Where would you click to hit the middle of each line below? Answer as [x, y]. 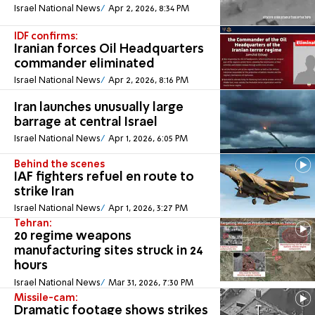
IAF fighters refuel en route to [104, 177]
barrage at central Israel [86, 122]
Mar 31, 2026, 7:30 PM [150, 283]
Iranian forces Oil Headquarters [109, 49]
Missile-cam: [46, 298]
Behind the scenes [59, 164]
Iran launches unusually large [99, 107]
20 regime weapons [73, 237]
